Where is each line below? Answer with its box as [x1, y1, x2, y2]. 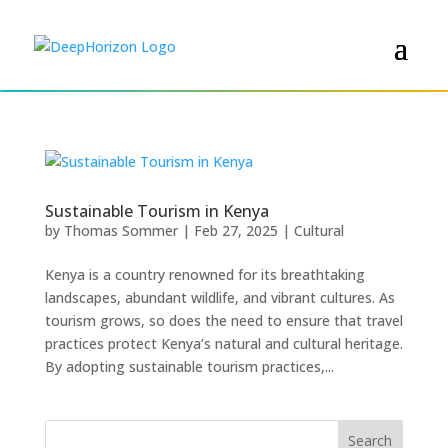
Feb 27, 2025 [193, 221, 278, 240]
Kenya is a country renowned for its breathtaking [44, 265, 365, 284]
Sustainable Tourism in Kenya [44, 200, 269, 222]
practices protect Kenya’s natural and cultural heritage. [44, 334, 403, 353]
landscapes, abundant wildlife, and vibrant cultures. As [44, 288, 395, 307]
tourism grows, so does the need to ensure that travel [44, 311, 403, 330]
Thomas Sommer [63, 221, 178, 240]
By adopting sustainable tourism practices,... [44, 357, 334, 376]
